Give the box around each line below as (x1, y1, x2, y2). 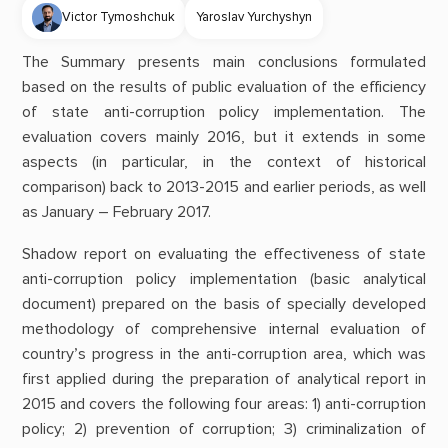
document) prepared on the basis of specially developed (21, 293, 427, 314)
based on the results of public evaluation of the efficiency (21, 77, 427, 98)
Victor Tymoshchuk (61, 8, 175, 25)
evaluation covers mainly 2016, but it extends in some (21, 127, 427, 148)
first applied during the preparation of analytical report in (21, 368, 427, 389)
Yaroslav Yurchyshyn (196, 8, 313, 25)
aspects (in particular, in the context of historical (21, 152, 427, 173)
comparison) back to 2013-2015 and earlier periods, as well (21, 177, 427, 198)
